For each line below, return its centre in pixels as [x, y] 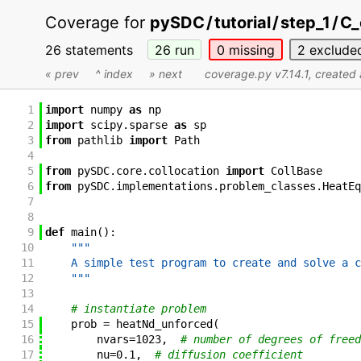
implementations [164, 187]
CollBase [296, 171]
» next [166, 74]
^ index [114, 74]
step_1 [305, 23]
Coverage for [98, 23]
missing [249, 50]
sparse [148, 125]
